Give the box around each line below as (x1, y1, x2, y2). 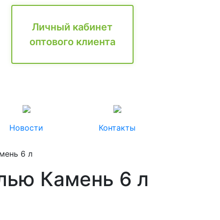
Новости (9, 123, 43, 133)
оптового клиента (29, 36, 115, 48)
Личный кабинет (32, 21, 113, 33)
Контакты (99, 123, 136, 133)
